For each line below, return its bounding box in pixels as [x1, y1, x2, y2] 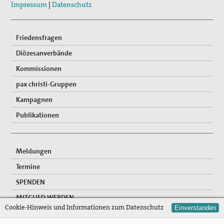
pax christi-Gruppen [16, 79, 77, 88]
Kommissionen [16, 63, 62, 73]
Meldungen [16, 146, 52, 155]
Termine [16, 161, 40, 171]
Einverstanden [174, 204, 216, 211]
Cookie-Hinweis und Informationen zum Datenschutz [5, 203, 163, 211]
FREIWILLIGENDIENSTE [16, 208, 84, 217]
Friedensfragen [16, 32, 62, 42]
